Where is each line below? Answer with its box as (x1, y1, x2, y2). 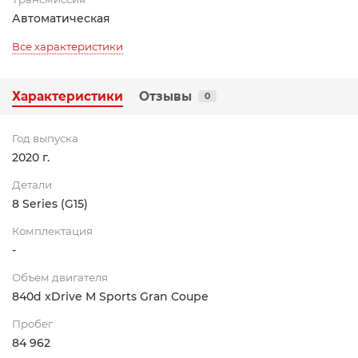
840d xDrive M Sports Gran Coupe (12, 288, 209, 304)
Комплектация (12, 224, 93, 237)
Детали (12, 177, 52, 191)
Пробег (12, 316, 53, 330)
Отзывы (139, 88, 192, 104)
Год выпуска (12, 131, 78, 145)
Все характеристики (12, 39, 123, 53)
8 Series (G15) (12, 196, 88, 211)
